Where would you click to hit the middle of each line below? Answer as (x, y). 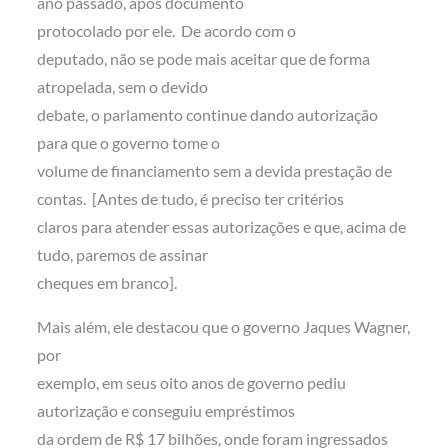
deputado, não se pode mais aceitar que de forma (204, 59)
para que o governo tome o (129, 143)
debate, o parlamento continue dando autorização (208, 115)
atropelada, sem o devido (123, 87)
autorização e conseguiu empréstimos (166, 411)
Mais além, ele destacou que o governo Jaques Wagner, (224, 327)
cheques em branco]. (109, 283)
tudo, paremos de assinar (123, 255)
